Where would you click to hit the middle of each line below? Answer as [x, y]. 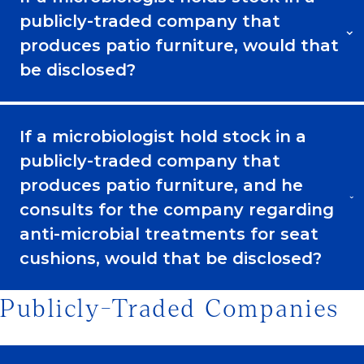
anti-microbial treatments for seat [169, 234]
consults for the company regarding [177, 209]
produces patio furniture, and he [161, 185]
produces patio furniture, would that [179, 45]
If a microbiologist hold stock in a [163, 136]
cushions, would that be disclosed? [171, 258]
